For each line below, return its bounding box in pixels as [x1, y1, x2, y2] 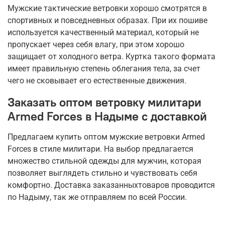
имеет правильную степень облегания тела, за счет [8, 64, 200, 74]
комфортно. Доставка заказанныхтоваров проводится [8, 180, 215, 190]
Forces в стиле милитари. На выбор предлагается [8, 144, 193, 154]
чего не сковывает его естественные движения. [8, 76, 186, 86]
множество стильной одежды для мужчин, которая [8, 156, 201, 166]
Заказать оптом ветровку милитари [8, 94, 201, 110]
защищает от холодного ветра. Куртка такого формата [8, 52, 215, 62]
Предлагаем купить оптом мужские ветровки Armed [8, 132, 205, 142]
